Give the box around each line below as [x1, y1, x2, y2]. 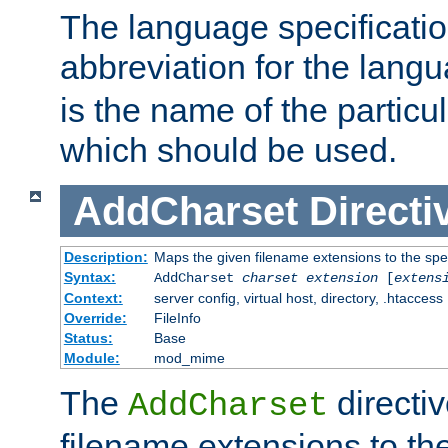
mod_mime [153, 350, 225, 367]
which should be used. [60, 130, 397, 169]
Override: [63, 310, 127, 327]
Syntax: [63, 269, 116, 286]
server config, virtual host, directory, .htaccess [153, 290, 443, 307]
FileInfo [153, 310, 201, 327]
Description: [63, 249, 148, 266]
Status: [63, 330, 113, 347]
